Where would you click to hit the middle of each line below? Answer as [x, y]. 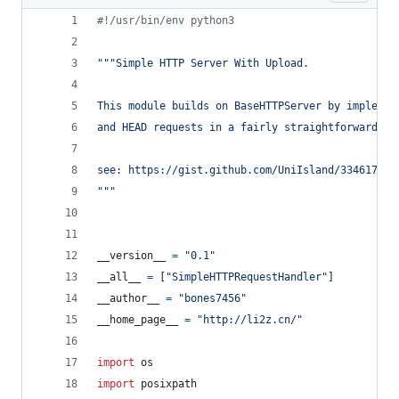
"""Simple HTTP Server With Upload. [203, 63]
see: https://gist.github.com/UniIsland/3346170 [240, 170]
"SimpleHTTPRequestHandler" [247, 277]
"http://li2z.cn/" [250, 320]
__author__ [128, 298]
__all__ [119, 277]
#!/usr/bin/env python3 [166, 20]
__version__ [131, 256]
